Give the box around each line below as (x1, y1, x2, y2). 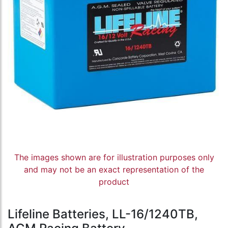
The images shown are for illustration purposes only (14, 152, 214, 163)
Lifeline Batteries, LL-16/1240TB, (8, 207, 198, 222)
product (99, 177, 129, 187)
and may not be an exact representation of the (24, 164, 204, 175)
